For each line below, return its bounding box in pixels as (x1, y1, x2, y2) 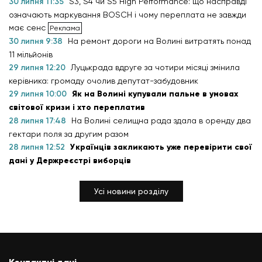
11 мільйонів (9, 50, 53, 59)
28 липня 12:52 (9, 142, 67, 152)
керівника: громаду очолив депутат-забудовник (9, 76, 198, 85)
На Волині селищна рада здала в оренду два (71, 116, 251, 125)
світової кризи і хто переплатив (9, 102, 145, 112)
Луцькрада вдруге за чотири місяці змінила (71, 63, 240, 72)
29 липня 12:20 (9, 63, 68, 73)
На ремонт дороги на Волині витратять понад (68, 36, 251, 46)
